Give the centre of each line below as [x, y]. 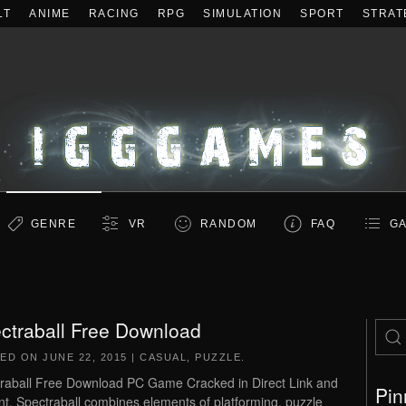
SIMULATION [242, 14]
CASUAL [163, 357]
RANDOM [228, 224]
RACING [114, 14]
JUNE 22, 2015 [85, 357]
